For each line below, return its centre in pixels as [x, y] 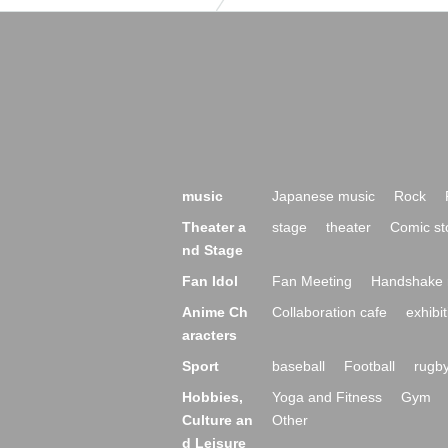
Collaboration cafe [329, 312]
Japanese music [323, 196]
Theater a [214, 227]
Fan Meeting [312, 281]
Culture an [217, 420]
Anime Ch [215, 312]
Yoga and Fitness [327, 397]
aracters [209, 335]
